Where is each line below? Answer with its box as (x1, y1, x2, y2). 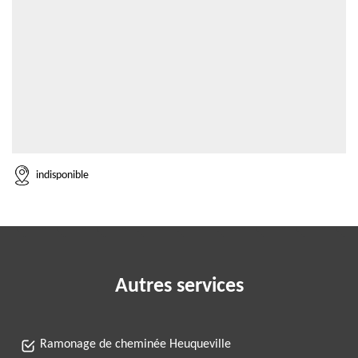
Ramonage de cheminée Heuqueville (40, 338, 231, 351)
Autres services (114, 276, 244, 297)
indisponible (36, 169, 89, 181)
